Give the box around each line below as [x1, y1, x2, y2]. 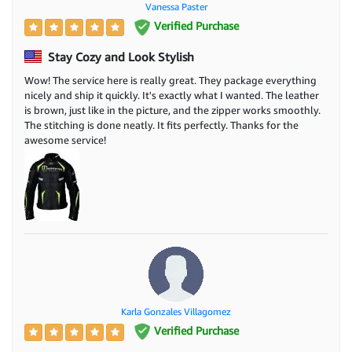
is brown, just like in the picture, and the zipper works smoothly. [24, 103, 321, 116]
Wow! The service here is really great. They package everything [24, 73, 317, 86]
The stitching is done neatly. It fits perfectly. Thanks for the [24, 118, 299, 131]
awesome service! [24, 133, 106, 146]
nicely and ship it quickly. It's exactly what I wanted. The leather [24, 88, 319, 101]
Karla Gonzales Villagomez [121, 305, 231, 317]
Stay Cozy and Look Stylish [45, 49, 194, 64]
